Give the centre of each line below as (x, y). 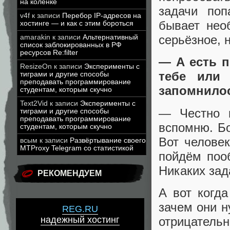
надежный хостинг (80, 220)
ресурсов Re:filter (49, 53)
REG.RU (80, 209)
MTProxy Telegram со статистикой (77, 148)
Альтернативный (110, 37)
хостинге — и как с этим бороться (77, 23)
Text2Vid (34, 103)
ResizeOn (36, 66)
